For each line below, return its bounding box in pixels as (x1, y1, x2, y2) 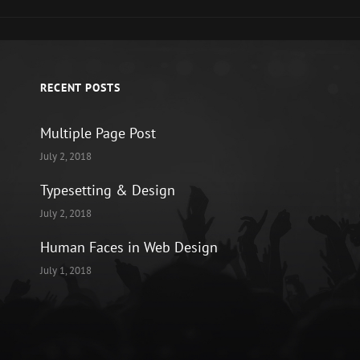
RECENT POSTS (39, 80, 121, 95)
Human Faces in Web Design (39, 237, 218, 256)
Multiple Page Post (39, 123, 156, 142)
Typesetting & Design (39, 180, 175, 199)
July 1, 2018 (39, 263, 92, 277)
